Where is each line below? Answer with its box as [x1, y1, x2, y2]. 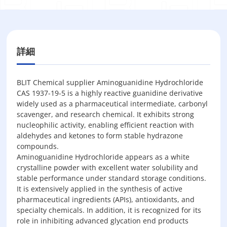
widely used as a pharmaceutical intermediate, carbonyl [17, 99, 208, 108]
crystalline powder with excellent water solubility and [17, 163, 199, 172]
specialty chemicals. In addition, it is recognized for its [17, 205, 202, 215]
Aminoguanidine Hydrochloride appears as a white [17, 152, 190, 162]
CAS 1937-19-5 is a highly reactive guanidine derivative [17, 88, 203, 98]
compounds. [17, 141, 59, 151]
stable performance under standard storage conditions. [17, 173, 207, 183]
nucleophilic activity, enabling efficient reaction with [17, 120, 195, 130]
